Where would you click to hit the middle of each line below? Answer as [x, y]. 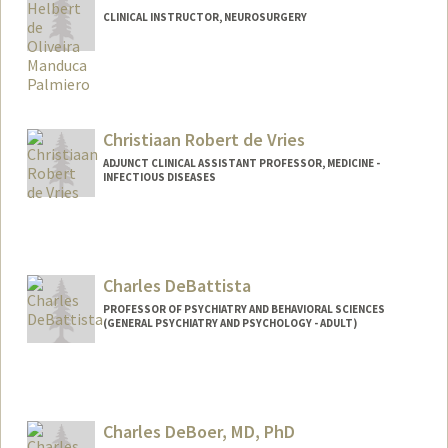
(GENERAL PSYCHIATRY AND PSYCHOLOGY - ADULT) [229, 322]
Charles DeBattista [176, 285]
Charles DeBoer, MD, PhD [198, 431]
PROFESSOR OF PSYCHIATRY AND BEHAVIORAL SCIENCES [243, 308]
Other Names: [89, 406]
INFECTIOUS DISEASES [159, 177]
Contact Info [86, 382]
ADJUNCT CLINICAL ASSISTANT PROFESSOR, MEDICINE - [241, 163]
